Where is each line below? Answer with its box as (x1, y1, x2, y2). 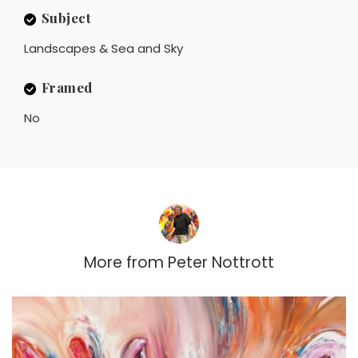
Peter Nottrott (168, 252, 274, 274)
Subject (41, 9, 91, 27)
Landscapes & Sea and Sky (24, 40, 183, 58)
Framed (41, 78, 93, 97)
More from (84, 252, 164, 274)
